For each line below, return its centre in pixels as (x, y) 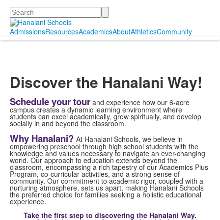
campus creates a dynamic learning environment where (96, 110)
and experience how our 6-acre (140, 102)
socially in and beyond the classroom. (68, 124)
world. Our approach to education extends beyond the (94, 160)
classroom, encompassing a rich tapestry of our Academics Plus (109, 167)
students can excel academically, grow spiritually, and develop (106, 117)
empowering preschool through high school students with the (104, 147)
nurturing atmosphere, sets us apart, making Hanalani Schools (107, 188)
